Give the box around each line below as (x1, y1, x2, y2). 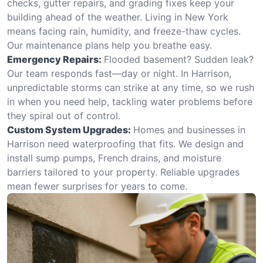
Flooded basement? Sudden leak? (104, 53, 254, 65)
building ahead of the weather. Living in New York (7, 11, 228, 23)
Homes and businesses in (133, 124, 245, 136)
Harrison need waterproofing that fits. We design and (7, 138, 244, 150)
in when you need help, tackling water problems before (7, 96, 252, 107)
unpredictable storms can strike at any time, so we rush (7, 82, 254, 93)
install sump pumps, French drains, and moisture (7, 152, 221, 164)
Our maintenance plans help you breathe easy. (7, 39, 212, 51)
